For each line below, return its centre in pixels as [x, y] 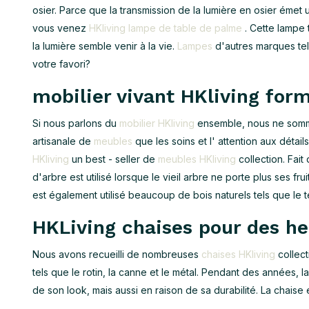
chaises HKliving [238, 254]
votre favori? [61, 64]
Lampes [195, 46]
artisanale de [63, 141]
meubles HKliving [197, 159]
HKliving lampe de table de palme [166, 28]
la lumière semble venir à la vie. [105, 46]
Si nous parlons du [76, 123]
